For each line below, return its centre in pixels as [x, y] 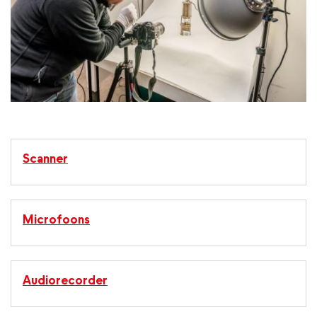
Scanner [45, 158]
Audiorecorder [65, 280]
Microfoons [56, 219]
